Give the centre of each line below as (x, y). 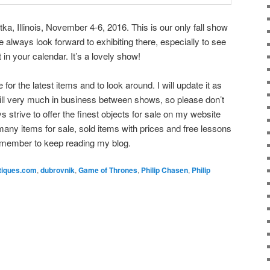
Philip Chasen (165, 170)
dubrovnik (58, 170)
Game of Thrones (108, 170)
